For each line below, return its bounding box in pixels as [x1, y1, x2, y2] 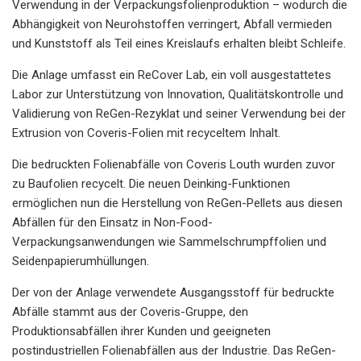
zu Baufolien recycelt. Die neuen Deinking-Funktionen [12, 176, 290, 191]
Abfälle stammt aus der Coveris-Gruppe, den [12, 304, 248, 319]
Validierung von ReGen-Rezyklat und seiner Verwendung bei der [12, 106, 346, 121]
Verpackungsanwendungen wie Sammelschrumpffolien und [12, 234, 326, 249]
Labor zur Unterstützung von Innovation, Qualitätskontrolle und [12, 86, 343, 102]
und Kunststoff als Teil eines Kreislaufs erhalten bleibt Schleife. [12, 35, 346, 51]
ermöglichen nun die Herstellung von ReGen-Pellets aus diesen [12, 195, 342, 210]
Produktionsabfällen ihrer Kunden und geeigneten [12, 323, 271, 338]
